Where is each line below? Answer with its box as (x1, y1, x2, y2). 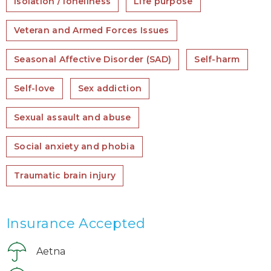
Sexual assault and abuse (14, 112, 131, 123)
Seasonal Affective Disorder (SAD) (14, 54, 172, 65)
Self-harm (194, 54, 240, 65)
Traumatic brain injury (14, 170, 116, 181)
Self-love (14, 83, 55, 94)
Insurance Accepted (6, 215, 146, 232)
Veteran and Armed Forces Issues (14, 25, 169, 36)
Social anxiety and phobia (14, 141, 135, 152)
